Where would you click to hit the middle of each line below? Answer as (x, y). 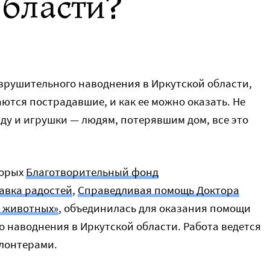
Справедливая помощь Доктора (159, 190)
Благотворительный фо (86, 172)
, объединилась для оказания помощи (155, 208)
